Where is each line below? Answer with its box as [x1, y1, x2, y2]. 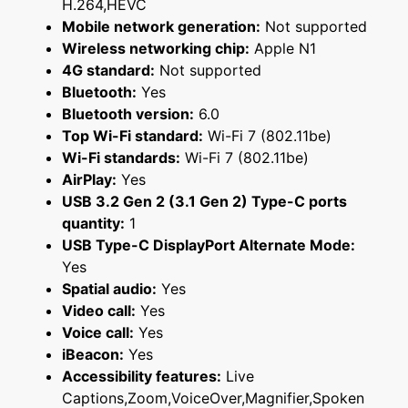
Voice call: [62, 323, 134, 342]
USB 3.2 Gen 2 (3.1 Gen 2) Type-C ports [62, 192, 347, 211]
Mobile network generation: [62, 17, 260, 36]
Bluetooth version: [62, 105, 194, 124]
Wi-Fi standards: [62, 148, 180, 168]
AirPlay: [62, 170, 117, 189]
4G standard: [62, 61, 155, 80]
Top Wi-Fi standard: [62, 127, 203, 146]
